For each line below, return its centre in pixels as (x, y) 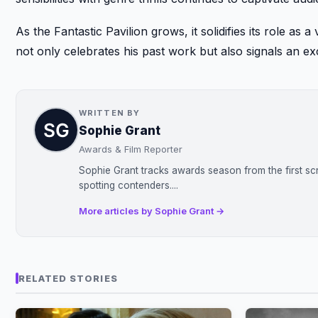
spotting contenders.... (128, 185)
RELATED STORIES (68, 278)
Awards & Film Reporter (131, 149)
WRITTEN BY (109, 113)
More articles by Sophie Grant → (152, 210)
